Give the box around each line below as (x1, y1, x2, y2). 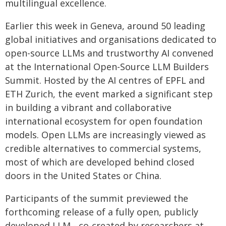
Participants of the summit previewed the (5, 192, 188, 204)
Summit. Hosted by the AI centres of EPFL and (5, 74, 205, 86)
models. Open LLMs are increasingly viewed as (5, 129, 206, 141)
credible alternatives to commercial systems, (5, 142, 201, 154)
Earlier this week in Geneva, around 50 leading (5, 20, 205, 32)
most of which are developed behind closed (5, 156, 194, 168)
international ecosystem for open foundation (5, 115, 202, 127)
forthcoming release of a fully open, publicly (5, 206, 198, 218)
